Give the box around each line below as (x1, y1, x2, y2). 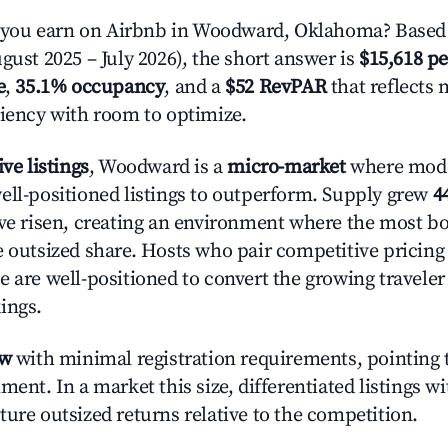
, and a (164, 75, 226, 100)
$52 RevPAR (225, 75, 327, 100)
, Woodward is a (88, 155, 228, 180)
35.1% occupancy (15, 75, 165, 100)
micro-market (227, 155, 346, 180)
